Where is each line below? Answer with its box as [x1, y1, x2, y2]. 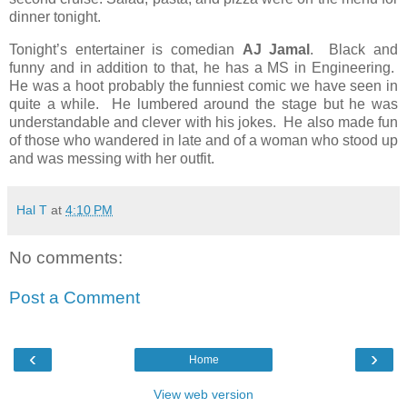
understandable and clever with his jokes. [9, 114, 276, 130]
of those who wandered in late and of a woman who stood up [9, 132, 398, 148]
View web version [154, 386, 253, 402]
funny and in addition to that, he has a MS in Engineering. [9, 59, 394, 75]
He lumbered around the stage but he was [111, 95, 399, 112]
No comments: [9, 248, 123, 267]
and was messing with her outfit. [9, 150, 214, 166]
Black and [329, 41, 398, 57]
